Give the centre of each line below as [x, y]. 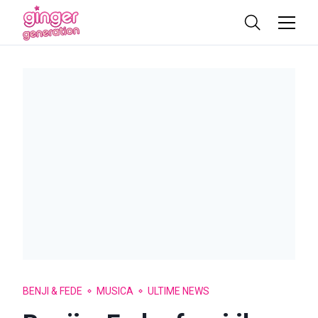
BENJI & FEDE [53, 291]
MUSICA [115, 291]
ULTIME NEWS [179, 291]
